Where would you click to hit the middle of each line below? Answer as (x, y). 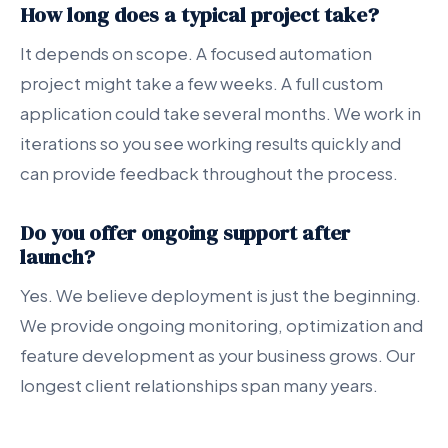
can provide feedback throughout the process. (209, 173)
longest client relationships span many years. (199, 385)
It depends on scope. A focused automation (196, 53)
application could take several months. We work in (220, 113)
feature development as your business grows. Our (217, 355)
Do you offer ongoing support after (185, 232)
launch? (57, 256)
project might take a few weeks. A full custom (201, 83)
